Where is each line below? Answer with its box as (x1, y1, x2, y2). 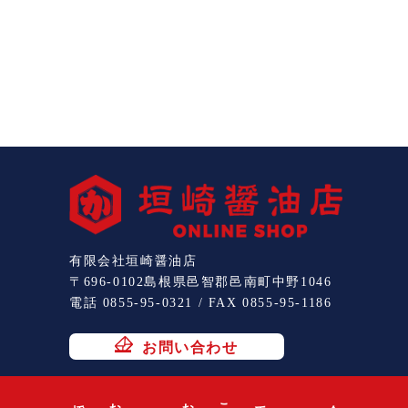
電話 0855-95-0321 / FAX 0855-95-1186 (69, 295, 332, 311)
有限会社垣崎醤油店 (69, 253, 198, 269)
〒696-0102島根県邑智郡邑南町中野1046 (69, 274, 332, 290)
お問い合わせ (142, 340, 239, 356)
